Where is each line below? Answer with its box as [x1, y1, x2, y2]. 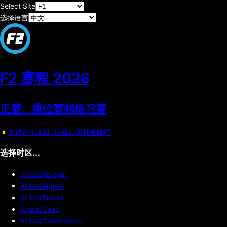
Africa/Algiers [20, 181, 64, 190]
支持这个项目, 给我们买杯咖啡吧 [8, 127, 111, 136]
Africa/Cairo [20, 204, 59, 213]
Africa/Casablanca [20, 216, 81, 225]
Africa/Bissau [20, 193, 63, 202]
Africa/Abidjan [20, 169, 67, 178]
